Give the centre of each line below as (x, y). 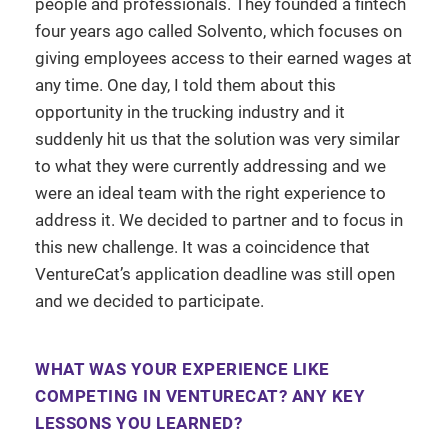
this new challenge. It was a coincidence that (202, 246)
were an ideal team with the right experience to (210, 192)
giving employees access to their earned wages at (223, 57)
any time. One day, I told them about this (185, 84)
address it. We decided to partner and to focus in (219, 219)
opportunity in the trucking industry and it (190, 111)
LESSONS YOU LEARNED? (138, 422)
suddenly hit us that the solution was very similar (217, 138)
